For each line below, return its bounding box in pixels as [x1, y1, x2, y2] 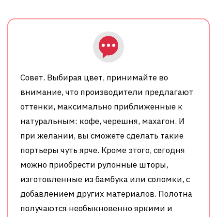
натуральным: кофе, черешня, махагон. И [20, 115, 185, 126]
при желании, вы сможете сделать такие [20, 130, 184, 141]
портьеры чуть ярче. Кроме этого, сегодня [20, 144, 185, 155]
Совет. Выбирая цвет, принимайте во [20, 72, 168, 83]
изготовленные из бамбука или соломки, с [20, 173, 190, 185]
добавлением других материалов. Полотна [20, 188, 192, 199]
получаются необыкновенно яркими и [20, 202, 172, 214]
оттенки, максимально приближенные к [20, 101, 183, 112]
